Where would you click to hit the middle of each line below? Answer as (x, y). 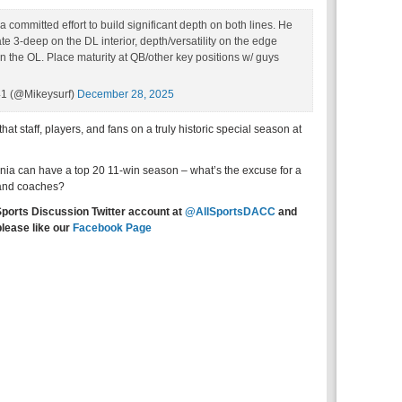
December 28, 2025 (126, 94)
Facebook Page (112, 228)
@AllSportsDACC (230, 212)
